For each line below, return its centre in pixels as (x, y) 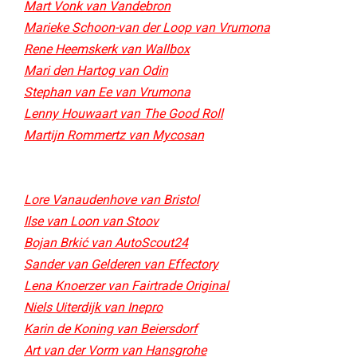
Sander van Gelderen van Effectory (121, 264)
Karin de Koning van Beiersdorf (111, 329)
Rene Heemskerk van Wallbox (107, 49)
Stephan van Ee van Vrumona (107, 92)
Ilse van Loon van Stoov (91, 221)
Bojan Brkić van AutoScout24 (106, 243)
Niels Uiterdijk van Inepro (93, 307)
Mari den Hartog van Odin (96, 71)
